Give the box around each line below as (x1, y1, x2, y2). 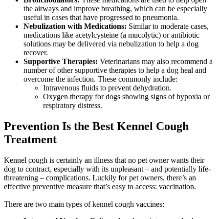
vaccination (159, 182, 194, 191)
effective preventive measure (4, 182, 92, 191)
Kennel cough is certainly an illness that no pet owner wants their (4, 156, 204, 165)
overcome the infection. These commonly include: (23, 75, 177, 84)
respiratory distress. (43, 101, 102, 110)
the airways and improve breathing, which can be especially (23, 4, 207, 13)
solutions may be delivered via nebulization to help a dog (23, 40, 198, 48)
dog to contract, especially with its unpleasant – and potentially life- (4, 165, 211, 174)
